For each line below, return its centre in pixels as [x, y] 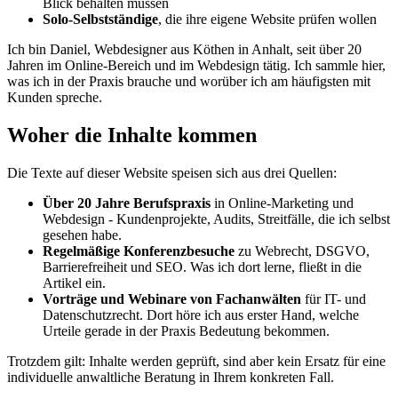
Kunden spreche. [55, 98]
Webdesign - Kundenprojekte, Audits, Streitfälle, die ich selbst [216, 219]
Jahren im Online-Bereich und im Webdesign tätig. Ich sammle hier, [196, 66]
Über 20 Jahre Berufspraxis [127, 203]
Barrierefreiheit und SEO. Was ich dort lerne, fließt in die [202, 267]
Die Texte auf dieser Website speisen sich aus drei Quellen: [172, 173]
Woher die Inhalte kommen [132, 135]
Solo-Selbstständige [100, 20]
